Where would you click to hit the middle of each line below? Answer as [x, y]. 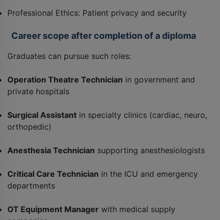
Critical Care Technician [53, 174]
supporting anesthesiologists [150, 151]
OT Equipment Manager [53, 209]
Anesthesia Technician [51, 151]
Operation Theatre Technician [65, 80]
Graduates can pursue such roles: [69, 56]
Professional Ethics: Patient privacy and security [97, 13]
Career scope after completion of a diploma [102, 36]
